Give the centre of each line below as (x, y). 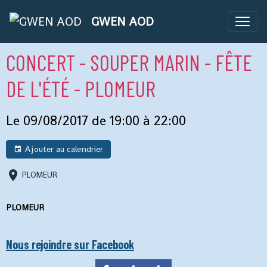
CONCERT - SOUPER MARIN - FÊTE (129, 62)
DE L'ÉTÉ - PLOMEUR (81, 88)
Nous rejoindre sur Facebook (70, 244)
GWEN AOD (122, 21)
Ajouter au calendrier (63, 149)
